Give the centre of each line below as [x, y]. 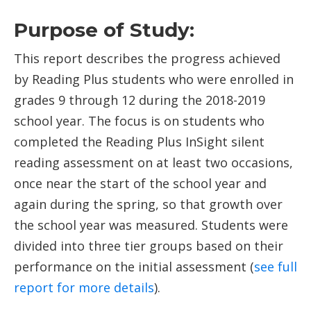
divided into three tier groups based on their [149, 246]
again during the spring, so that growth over [148, 204]
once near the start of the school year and [140, 184]
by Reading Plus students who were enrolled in [154, 79]
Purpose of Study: [104, 30]
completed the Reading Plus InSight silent [139, 142]
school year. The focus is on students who [139, 121]
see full [276, 267]
